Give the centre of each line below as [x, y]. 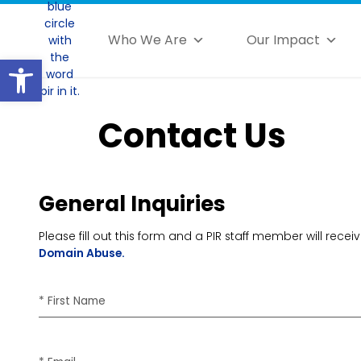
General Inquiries [132, 204]
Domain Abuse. [82, 253]
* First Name [72, 300]
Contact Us [192, 136]
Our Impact [284, 40]
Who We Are [148, 40]
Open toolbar [90, 66]
